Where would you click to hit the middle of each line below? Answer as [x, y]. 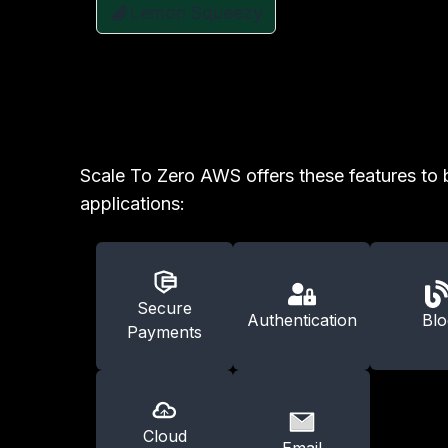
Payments [164, 332]
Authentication [301, 320]
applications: [132, 203]
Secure [164, 308]
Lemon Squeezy [196, 12]
